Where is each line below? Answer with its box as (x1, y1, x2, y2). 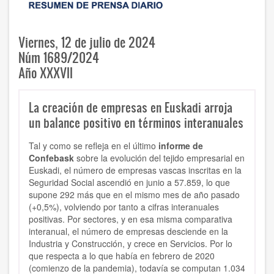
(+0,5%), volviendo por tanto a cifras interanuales (29, 201, 219, 213)
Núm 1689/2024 (18, 48, 99, 67)
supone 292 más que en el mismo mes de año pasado (29, 188, 240, 201)
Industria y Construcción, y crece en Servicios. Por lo (29, 237, 232, 250)
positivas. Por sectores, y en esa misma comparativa (29, 213, 232, 226)
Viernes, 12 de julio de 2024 (18, 33, 155, 51)
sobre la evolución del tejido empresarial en (74, 152, 245, 165)
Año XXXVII (18, 64, 73, 82)
